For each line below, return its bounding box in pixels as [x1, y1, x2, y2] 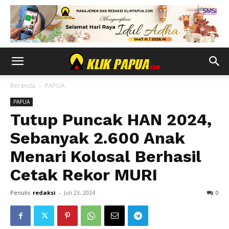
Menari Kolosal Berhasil [10, 147, 201, 166]
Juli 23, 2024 [64, 189, 95, 196]
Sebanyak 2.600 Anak [10, 128, 185, 148]
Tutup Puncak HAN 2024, [10, 110, 212, 129]
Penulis [10, 189, 30, 196]
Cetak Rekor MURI [10, 165, 157, 185]
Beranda [10, 81, 35, 90]
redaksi [33, 189, 56, 196]
